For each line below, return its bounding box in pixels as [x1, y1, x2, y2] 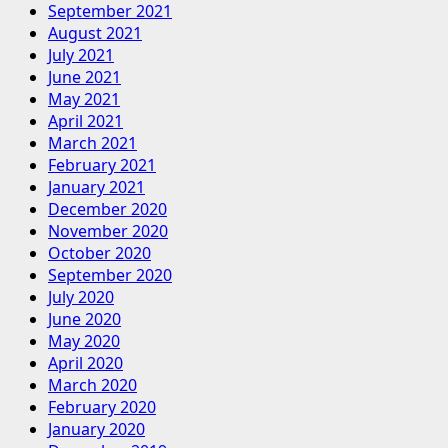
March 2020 [48, 374, 137, 397]
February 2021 [48, 154, 156, 177]
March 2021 [48, 132, 137, 155]
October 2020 [48, 242, 151, 265]
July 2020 [48, 286, 114, 309]
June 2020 [48, 308, 121, 331]
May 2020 [48, 330, 120, 353]
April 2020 [48, 352, 123, 375]
